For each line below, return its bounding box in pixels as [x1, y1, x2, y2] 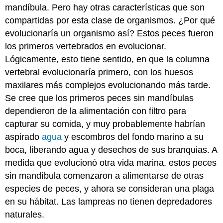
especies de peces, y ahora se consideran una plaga [5, 183, 215, 194]
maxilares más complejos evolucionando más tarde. [5, 80, 211, 90]
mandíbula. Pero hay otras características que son [5, 2, 205, 12]
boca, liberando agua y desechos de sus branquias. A [5, 144, 218, 155]
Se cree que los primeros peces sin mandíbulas [5, 93, 194, 103]
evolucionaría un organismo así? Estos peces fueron [5, 28, 214, 38]
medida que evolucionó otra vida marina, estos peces [5, 157, 217, 168]
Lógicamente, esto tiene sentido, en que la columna [5, 54, 210, 64]
